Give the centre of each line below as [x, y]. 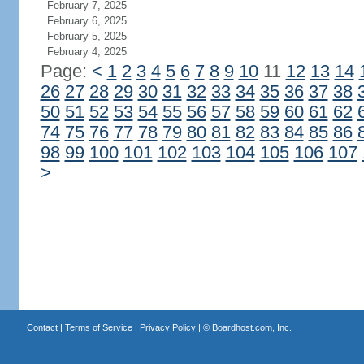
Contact [42, 327]
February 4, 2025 [87, 52]
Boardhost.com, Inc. [251, 327]
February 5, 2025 [87, 36]
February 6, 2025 [87, 21]
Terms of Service [98, 327]
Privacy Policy [167, 327]
